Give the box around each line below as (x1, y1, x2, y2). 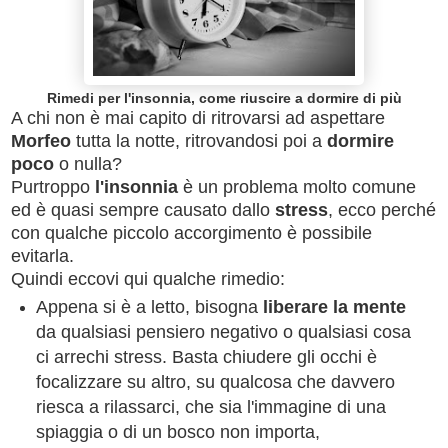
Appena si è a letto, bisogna (35, 296, 258, 317)
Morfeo (11, 130, 76, 151)
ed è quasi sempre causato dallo (11, 199, 275, 220)
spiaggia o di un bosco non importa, (35, 421, 320, 442)
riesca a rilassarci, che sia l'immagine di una (35, 396, 386, 417)
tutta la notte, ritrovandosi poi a (76, 130, 327, 151)
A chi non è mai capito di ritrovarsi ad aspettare (11, 107, 385, 128)
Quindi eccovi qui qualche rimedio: (11, 268, 285, 289)
